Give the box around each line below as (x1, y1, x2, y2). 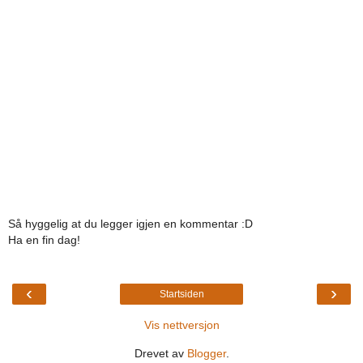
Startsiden (159, 288, 204, 301)
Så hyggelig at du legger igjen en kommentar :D (8, 216, 253, 230)
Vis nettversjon (143, 318, 220, 332)
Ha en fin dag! (8, 233, 80, 246)
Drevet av (134, 347, 187, 361)
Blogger (186, 347, 226, 361)
